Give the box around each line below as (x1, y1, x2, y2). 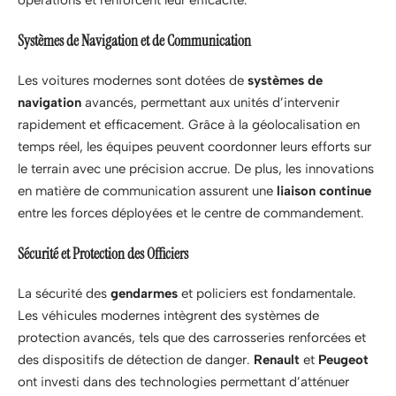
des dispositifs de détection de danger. (18, 352, 254, 368)
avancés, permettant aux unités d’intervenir (81, 95, 339, 110)
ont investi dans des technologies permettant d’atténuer (18, 374, 349, 390)
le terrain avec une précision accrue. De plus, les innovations (18, 161, 374, 177)
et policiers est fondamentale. (178, 286, 356, 301)
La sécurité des (18, 286, 110, 301)
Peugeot (318, 352, 369, 368)
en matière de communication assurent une (18, 183, 277, 199)
